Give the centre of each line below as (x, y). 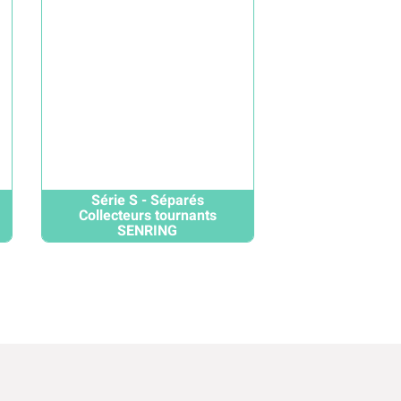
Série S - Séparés (147, 200)
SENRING (148, 230)
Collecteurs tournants (147, 215)
